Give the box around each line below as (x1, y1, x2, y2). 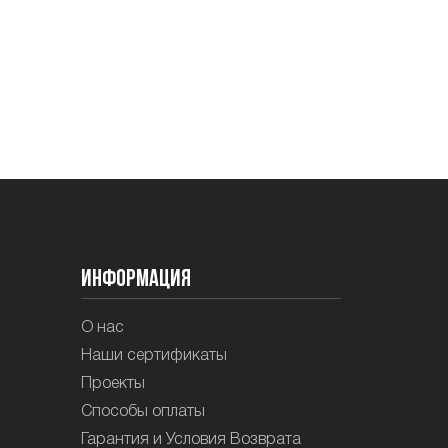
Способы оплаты (81, 404, 205, 419)
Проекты (81, 376, 145, 391)
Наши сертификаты (81, 348, 227, 363)
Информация (81, 268, 191, 293)
